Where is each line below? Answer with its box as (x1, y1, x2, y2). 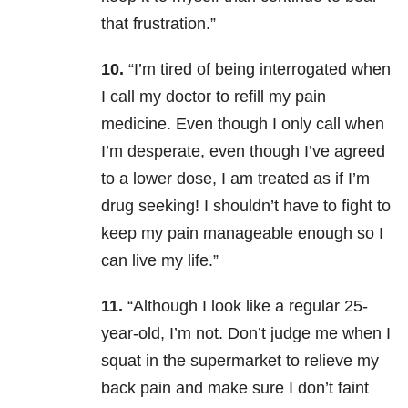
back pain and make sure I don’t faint (101, 379, 369, 398)
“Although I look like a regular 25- (123, 297, 368, 316)
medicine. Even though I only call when (101, 115, 384, 134)
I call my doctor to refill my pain (101, 87, 326, 107)
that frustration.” (101, 15, 216, 34)
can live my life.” (101, 251, 219, 270)
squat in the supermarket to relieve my (101, 352, 379, 371)
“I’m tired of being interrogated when (124, 60, 391, 79)
